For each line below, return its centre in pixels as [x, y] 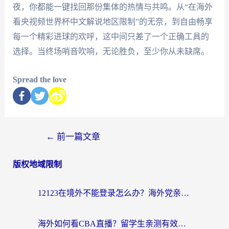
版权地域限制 [37, 164]
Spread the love [39, 79]
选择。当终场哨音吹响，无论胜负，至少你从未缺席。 [111, 52]
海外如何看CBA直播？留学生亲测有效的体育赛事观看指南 [182, 223]
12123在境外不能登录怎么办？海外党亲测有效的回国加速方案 [185, 193]
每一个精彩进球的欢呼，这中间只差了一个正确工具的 [111, 37]
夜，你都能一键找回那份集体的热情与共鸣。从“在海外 [112, 7]
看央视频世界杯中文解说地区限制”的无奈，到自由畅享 [112, 22]
